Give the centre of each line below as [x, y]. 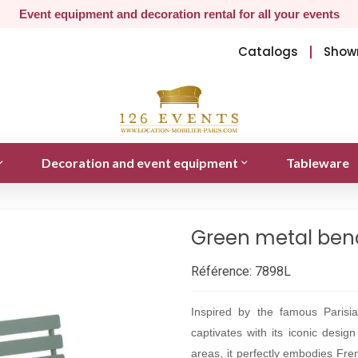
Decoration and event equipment [139, 162]
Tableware [317, 162]
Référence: [221, 271]
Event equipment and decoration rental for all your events [179, 14]
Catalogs [268, 52]
